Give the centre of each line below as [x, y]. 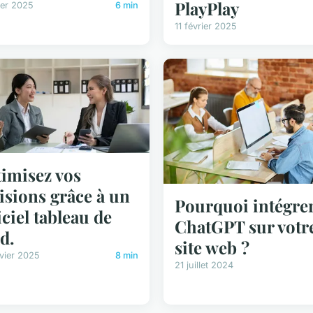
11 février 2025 [206, 27]
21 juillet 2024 [204, 265]
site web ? [212, 248]
